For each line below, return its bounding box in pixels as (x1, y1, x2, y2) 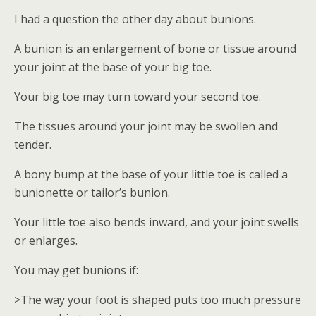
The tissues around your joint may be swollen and (14, 119, 278, 134)
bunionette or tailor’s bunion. (14, 185, 170, 200)
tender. (14, 137, 51, 152)
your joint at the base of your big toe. (14, 59, 212, 75)
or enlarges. (14, 233, 78, 248)
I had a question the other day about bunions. (14, 11, 256, 27)
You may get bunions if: (14, 262, 138, 278)
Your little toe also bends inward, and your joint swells (14, 214, 299, 230)
